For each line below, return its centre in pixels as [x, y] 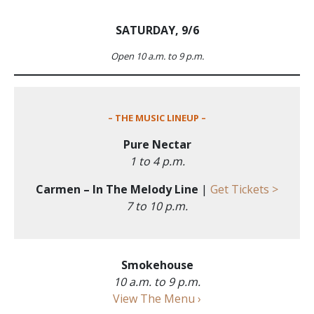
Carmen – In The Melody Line [117, 189]
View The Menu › [157, 298]
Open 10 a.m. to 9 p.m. [157, 56]
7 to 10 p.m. [157, 206]
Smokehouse [157, 265]
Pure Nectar [157, 144]
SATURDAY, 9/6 [157, 30]
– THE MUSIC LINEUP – [157, 117]
